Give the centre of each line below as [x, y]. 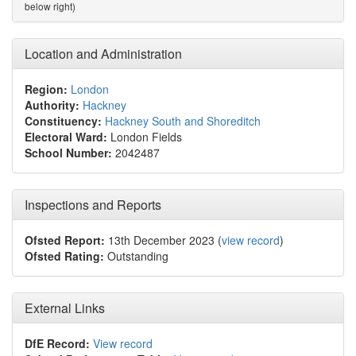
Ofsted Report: [65, 240]
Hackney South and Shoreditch [183, 121]
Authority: [52, 105]
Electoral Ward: [66, 137]
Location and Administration [103, 54]
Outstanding [136, 256]
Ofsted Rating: [64, 256]
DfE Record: [57, 343]
